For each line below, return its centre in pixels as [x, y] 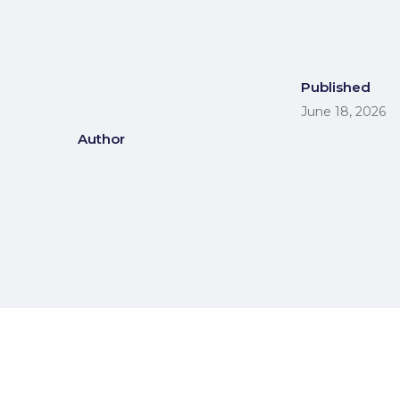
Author [101, 139]
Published [336, 87]
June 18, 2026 [343, 112]
